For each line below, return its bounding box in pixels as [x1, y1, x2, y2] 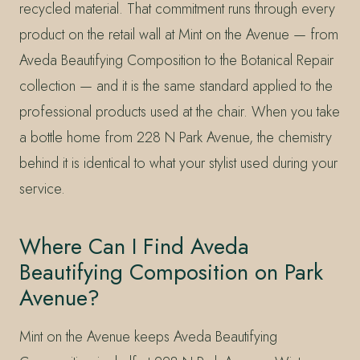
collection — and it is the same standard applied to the [19, 75, 333, 96]
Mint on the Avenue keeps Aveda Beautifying [19, 325, 277, 347]
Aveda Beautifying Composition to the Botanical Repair [19, 49, 333, 71]
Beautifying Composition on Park [19, 256, 323, 288]
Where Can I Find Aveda [19, 230, 249, 262]
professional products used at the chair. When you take [19, 100, 340, 122]
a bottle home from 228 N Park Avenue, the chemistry [19, 126, 332, 148]
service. [19, 178, 65, 199]
